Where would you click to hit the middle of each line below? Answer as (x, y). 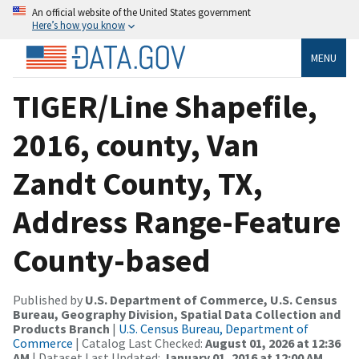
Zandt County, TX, (138, 183)
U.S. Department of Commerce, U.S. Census (211, 299)
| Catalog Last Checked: (139, 343)
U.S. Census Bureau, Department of (214, 328)
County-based (112, 260)
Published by (49, 299)
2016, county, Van (136, 145)
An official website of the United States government (141, 12)
